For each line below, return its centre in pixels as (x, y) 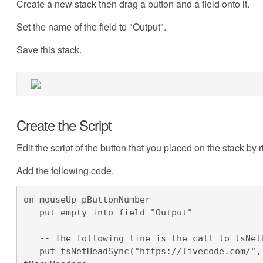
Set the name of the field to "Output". (91, 27)
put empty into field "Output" (32, 212)
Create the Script (64, 125)
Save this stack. (49, 50)
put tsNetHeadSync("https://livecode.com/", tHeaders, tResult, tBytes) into (32, 251)
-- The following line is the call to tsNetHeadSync (32, 238)
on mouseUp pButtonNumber (87, 199)
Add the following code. (65, 171)
